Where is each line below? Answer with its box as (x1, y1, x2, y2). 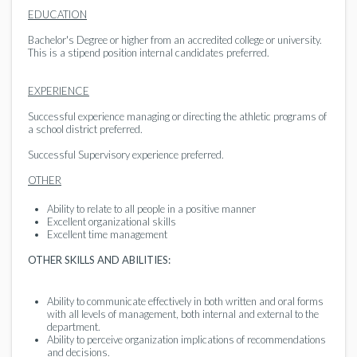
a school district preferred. (28, 123, 143, 135)
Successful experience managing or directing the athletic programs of (28, 110, 327, 123)
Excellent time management (47, 228, 167, 241)
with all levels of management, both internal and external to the (47, 308, 319, 320)
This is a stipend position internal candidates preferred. (28, 46, 269, 59)
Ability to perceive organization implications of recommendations (47, 333, 326, 346)
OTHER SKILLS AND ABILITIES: (28, 253, 171, 266)
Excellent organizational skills (47, 215, 176, 228)
